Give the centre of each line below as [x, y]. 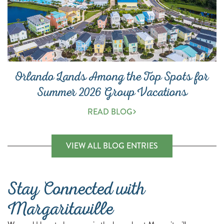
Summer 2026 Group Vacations [112, 92]
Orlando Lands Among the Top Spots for [112, 76]
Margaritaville [60, 209]
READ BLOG [110, 111]
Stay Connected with [76, 189]
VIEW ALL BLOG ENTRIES [112, 146]
